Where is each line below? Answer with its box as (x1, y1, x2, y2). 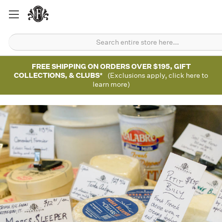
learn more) (92, 80, 130, 89)
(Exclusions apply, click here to (108, 71, 208, 80)
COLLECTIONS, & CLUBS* (14, 71, 103, 80)
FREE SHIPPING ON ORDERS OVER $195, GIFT (31, 62, 191, 71)
